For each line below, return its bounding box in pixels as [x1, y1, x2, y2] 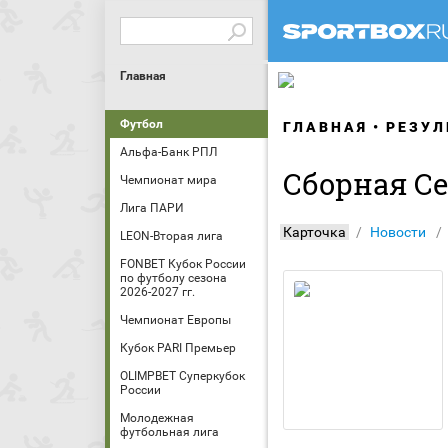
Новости [370, 224, 426, 240]
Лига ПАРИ [120, 201, 184, 215]
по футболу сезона [120, 271, 227, 285]
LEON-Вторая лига [120, 229, 223, 243]
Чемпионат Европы [120, 313, 231, 327]
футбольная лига [120, 425, 219, 439]
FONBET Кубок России [120, 257, 246, 271]
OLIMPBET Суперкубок [120, 369, 245, 383]
